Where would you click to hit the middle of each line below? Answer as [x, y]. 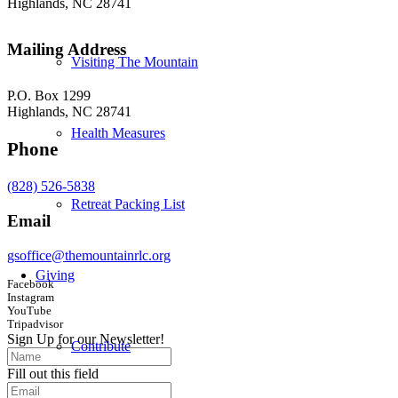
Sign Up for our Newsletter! [86, 339]
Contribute [101, 346]
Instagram [31, 298]
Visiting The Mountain [135, 62]
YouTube [29, 311]
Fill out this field [53, 374]
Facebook [31, 285]
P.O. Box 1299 [49, 96]
